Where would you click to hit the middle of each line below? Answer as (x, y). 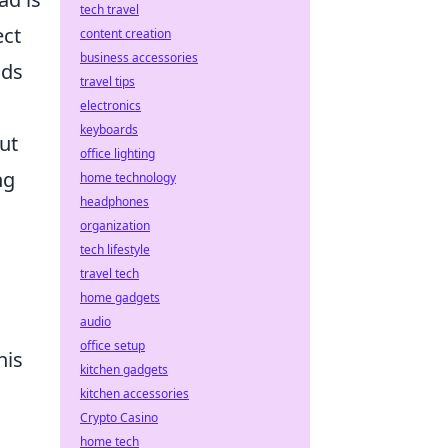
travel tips (107, 81)
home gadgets (120, 297)
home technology (128, 177)
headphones (114, 201)
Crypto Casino (119, 417)
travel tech (109, 273)
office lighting (117, 153)
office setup (112, 345)
